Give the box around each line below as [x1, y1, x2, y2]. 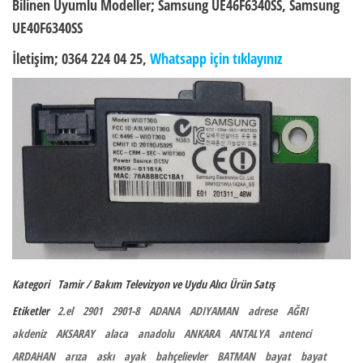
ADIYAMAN [190, 302, 238, 318]
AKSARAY [56, 325, 95, 341]
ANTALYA [229, 325, 269, 341]
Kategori [12, 275, 49, 292]
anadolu [138, 325, 174, 341]
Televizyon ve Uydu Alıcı [125, 275, 226, 292]
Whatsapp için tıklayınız [150, 49, 282, 68]
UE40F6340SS [12, 18, 83, 37]
